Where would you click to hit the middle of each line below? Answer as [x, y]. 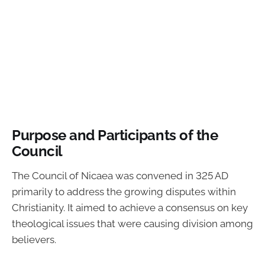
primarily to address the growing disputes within [124, 191]
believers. [34, 239]
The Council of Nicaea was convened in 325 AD [120, 175]
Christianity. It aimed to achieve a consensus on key [130, 207]
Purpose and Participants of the [115, 136]
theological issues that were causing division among [132, 223]
